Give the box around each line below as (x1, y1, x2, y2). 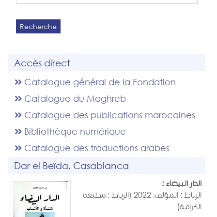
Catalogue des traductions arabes (21, 142, 170, 153)
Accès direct (14, 57, 70, 68)
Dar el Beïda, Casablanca (14, 159, 129, 171)
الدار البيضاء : (162, 177, 202, 188)
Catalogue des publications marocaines (21, 109, 195, 120)
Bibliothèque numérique (21, 125, 126, 137)
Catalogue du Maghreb (21, 93, 126, 104)
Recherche (19, 22, 57, 31)
